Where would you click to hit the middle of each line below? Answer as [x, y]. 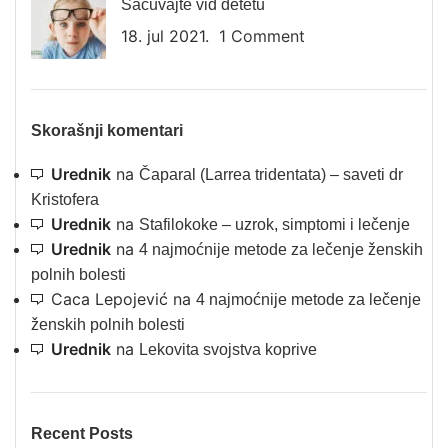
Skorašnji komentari [107, 130]
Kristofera [65, 199]
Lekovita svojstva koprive [228, 349]
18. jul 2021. [165, 36]
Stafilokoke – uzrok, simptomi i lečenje [274, 224]
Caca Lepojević [109, 299]
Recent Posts [82, 433]
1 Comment [262, 36]
